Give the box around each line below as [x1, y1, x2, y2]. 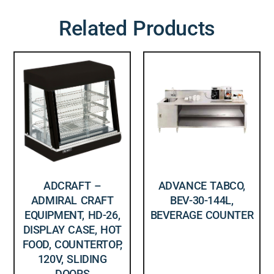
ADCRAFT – [43, 179, 102, 192]
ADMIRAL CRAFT [31, 193, 114, 207]
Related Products [59, 15, 215, 40]
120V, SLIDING [37, 252, 107, 265]
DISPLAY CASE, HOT [23, 223, 122, 236]
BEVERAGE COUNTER [150, 208, 254, 221]
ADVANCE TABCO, [158, 179, 245, 192]
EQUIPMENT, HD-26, [24, 208, 120, 221]
